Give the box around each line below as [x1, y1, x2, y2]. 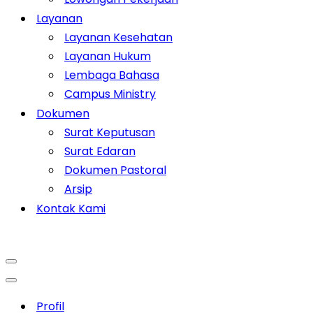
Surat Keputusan [64, 124, 155, 140]
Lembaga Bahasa [64, 67, 159, 83]
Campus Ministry [64, 86, 156, 102]
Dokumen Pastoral [64, 162, 166, 178]
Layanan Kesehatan [64, 29, 173, 45]
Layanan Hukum [64, 48, 151, 64]
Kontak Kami [36, 201, 105, 217]
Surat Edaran [64, 143, 136, 159]
